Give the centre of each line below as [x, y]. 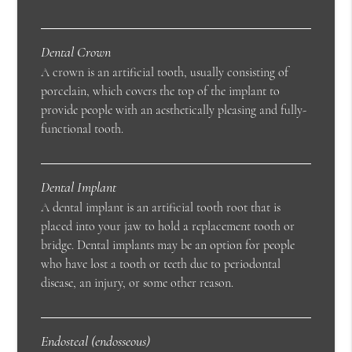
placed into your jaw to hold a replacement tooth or [168, 227]
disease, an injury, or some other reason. [137, 283]
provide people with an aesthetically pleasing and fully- [174, 110]
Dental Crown [76, 52]
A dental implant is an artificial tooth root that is [161, 208]
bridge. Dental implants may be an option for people [168, 246]
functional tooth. [82, 129]
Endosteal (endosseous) [96, 341]
